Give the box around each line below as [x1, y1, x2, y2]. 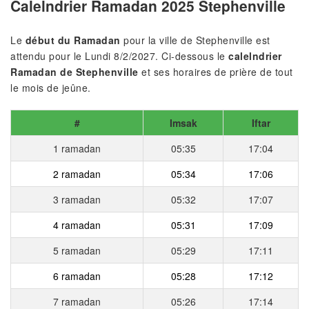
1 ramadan [53, 141, 101, 155]
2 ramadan [53, 166, 101, 181]
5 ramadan [53, 243, 101, 257]
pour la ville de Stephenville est [120, 32, 270, 47]
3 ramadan [53, 192, 101, 206]
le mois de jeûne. [10, 80, 91, 94]
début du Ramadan [25, 32, 121, 47]
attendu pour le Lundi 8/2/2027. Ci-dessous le [10, 48, 228, 63]
